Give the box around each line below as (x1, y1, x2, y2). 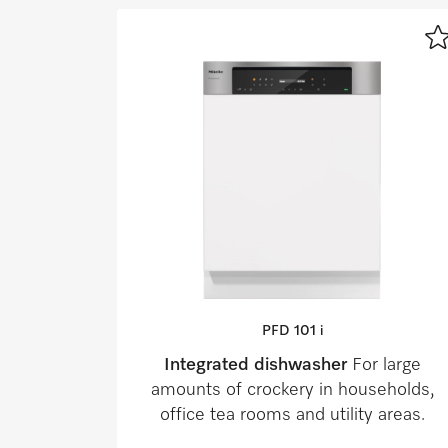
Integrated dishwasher (163, 356, 352, 375)
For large (351, 356, 421, 375)
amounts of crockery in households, (150, 381, 434, 400)
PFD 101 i (261, 324, 323, 339)
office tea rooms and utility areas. (159, 406, 425, 425)
